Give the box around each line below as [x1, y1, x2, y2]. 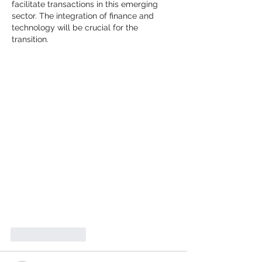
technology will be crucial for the [12, 23, 140, 33]
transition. [12, 35, 49, 44]
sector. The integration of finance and [12, 11, 156, 21]
